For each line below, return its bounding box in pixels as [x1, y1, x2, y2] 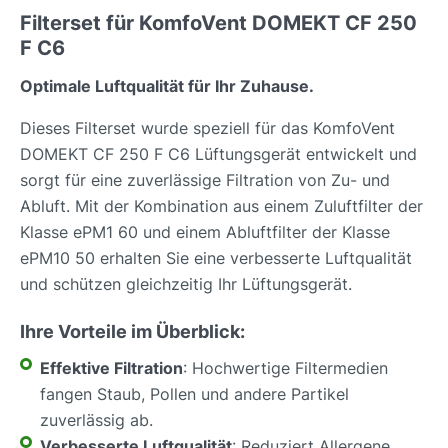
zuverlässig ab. [40, 410, 153, 431]
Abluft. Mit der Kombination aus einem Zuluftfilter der [20, 196, 423, 217]
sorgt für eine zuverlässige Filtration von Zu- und [20, 170, 390, 191]
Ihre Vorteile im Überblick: [20, 321, 245, 343]
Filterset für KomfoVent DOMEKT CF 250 [20, 11, 417, 36]
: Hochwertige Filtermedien [183, 358, 388, 379]
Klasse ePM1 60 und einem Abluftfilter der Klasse [20, 222, 390, 243]
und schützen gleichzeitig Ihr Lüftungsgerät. [20, 274, 352, 295]
